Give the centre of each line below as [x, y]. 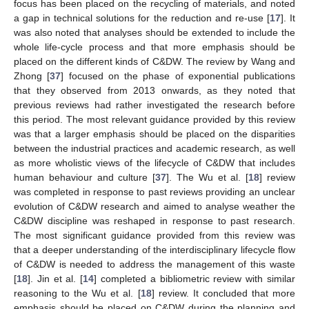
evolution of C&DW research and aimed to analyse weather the [154, 206]
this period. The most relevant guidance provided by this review [154, 119]
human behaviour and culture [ [85, 177]
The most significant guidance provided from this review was [154, 235]
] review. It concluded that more [223, 293]
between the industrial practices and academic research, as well [154, 148]
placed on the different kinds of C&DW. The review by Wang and [154, 61]
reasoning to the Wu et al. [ [77, 293]
